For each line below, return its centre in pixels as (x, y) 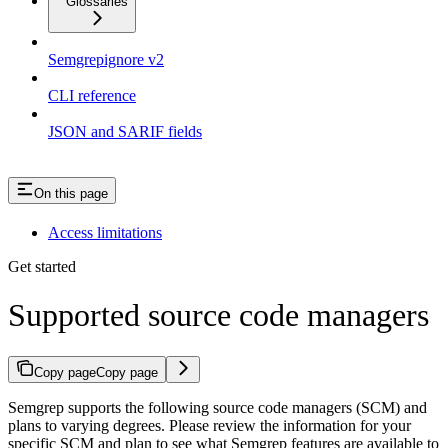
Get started (42, 266)
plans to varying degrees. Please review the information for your (209, 425)
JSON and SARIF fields (125, 131)
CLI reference (92, 95)
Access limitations (105, 232)
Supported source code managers (218, 315)
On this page (71, 193)
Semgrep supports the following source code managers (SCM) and (217, 407)
